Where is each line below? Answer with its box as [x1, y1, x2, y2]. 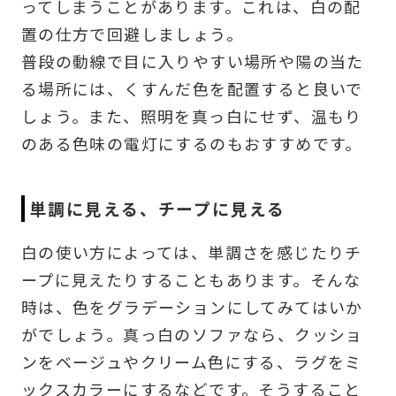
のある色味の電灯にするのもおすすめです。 [20, 131, 362, 155]
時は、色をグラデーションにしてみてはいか [20, 294, 363, 318]
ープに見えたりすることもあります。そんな [20, 267, 362, 291]
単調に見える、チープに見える [29, 195, 286, 220]
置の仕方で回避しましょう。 [20, 21, 244, 45]
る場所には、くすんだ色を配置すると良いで [20, 76, 363, 100]
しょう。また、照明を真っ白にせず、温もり [20, 103, 362, 127]
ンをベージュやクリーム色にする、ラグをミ [20, 349, 362, 373]
